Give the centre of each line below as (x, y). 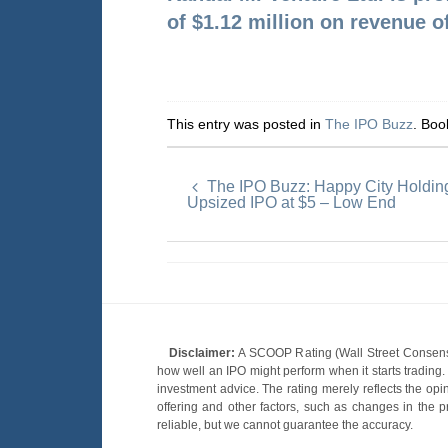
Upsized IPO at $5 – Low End (291, 202)
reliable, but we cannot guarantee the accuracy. (285, 425)
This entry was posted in (246, 124)
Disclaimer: (202, 353)
